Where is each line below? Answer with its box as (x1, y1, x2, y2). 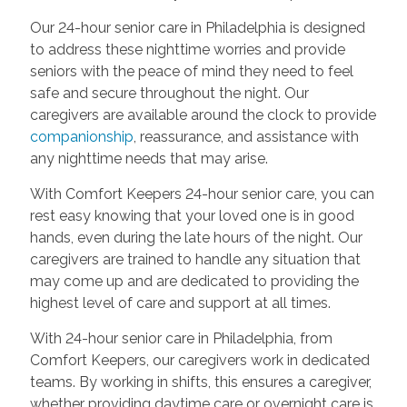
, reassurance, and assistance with (133, 127, 359, 145)
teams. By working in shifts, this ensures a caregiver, (29, 372, 372, 391)
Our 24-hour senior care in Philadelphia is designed (29, 18, 365, 36)
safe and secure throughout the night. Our (29, 84, 309, 102)
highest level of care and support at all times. (29, 293, 331, 312)
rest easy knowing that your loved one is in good (29, 206, 354, 224)
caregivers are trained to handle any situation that (29, 250, 361, 268)
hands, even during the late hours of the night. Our (29, 228, 362, 246)
